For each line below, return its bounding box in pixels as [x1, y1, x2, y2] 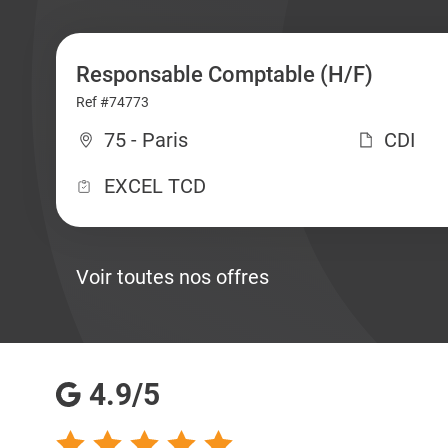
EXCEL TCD [103, 174, 206, 198]
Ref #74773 [75, 94, 149, 110]
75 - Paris [103, 128, 188, 152]
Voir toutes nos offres [75, 265, 269, 289]
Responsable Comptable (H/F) [75, 62, 373, 87]
